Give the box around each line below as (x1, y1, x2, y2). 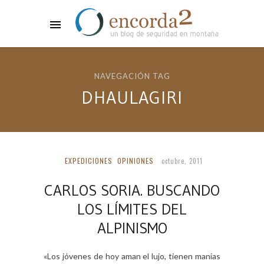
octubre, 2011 (161, 156, 203, 166)
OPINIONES (117, 156, 154, 166)
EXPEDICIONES (64, 156, 113, 166)
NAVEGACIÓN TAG (94, 71, 170, 81)
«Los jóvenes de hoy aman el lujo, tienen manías (44, 251, 220, 261)
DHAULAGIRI (81, 87, 183, 108)
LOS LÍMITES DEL (77, 200, 187, 219)
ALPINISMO (97, 219, 167, 237)
